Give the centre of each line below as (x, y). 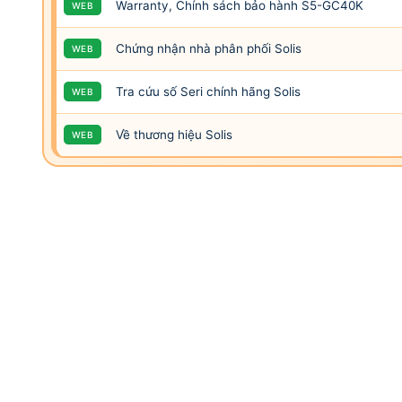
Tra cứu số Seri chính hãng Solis (208, 91)
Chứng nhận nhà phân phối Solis (209, 48)
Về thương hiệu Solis (174, 134)
